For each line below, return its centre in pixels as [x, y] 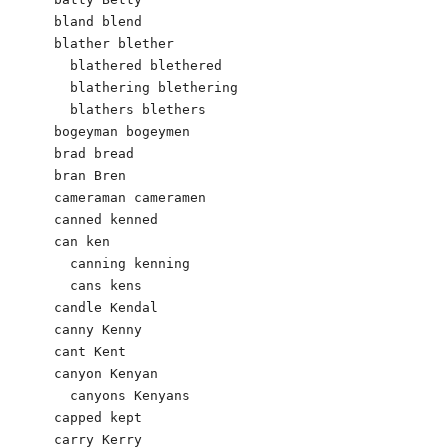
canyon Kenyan [110, 373]
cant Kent [94, 351]
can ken [82, 241]
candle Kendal [110, 307]
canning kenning [122, 263]
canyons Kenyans [122, 395]
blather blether [114, 43]
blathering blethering [146, 87]
